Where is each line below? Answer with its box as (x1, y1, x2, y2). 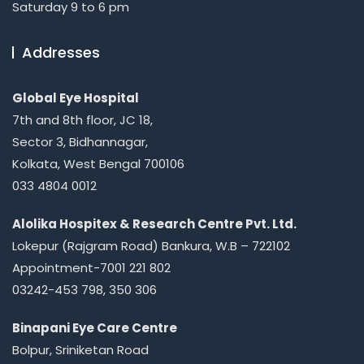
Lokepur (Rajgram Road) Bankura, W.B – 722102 (12, 237, 290, 254)
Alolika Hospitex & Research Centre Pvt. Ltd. (12, 215, 297, 232)
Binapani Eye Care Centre (12, 319, 177, 336)
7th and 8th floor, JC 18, (12, 111, 153, 128)
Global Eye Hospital (12, 89, 139, 106)
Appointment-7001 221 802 (12, 259, 171, 276)
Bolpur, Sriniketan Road (12, 341, 149, 358)
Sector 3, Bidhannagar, (12, 133, 148, 150)
